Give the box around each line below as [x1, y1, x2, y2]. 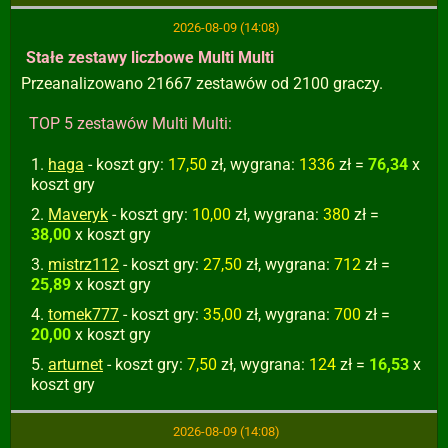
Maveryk [48, 205, 108, 224]
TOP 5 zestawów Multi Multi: [29, 114, 232, 133]
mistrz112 [48, 255, 119, 274]
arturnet [48, 355, 103, 374]
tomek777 [48, 305, 119, 324]
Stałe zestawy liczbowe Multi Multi [26, 48, 274, 67]
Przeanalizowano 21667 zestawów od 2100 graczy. [21, 74, 383, 93]
